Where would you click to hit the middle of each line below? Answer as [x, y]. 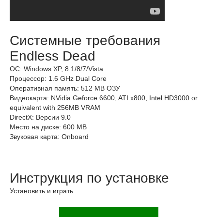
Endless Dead [53, 56]
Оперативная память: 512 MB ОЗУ [65, 88]
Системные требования [85, 40]
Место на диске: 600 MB [48, 127]
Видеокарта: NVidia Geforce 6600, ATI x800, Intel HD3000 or [104, 98]
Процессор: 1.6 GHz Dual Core [58, 78]
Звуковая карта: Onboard [49, 137]
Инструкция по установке [89, 178]
